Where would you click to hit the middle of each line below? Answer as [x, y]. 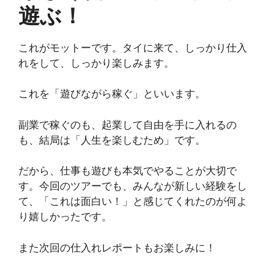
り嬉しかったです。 [65, 217]
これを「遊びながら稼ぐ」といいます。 [112, 94]
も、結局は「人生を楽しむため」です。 [112, 140]
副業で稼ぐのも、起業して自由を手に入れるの [128, 124]
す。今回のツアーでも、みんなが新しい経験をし [133, 186]
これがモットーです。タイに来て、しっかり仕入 [133, 47]
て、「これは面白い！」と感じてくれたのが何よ [133, 201]
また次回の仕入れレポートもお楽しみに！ [117, 247]
